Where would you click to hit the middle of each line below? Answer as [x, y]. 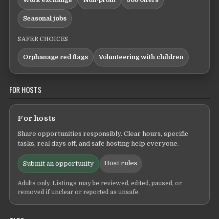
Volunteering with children [141, 57]
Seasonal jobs [45, 19]
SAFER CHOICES [43, 39]
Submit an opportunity [59, 164]
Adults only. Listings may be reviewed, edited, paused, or [100, 184]
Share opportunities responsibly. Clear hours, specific [103, 134]
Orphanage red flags [56, 57]
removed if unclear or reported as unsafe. [79, 192]
